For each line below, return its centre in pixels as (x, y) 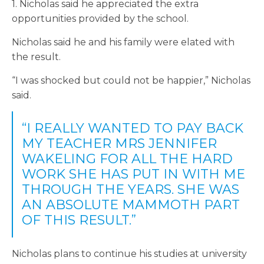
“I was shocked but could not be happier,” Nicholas (131, 81)
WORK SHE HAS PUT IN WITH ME (133, 174)
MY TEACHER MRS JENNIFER (119, 144)
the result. (36, 57)
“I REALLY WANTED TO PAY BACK (133, 128)
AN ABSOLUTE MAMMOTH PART (131, 205)
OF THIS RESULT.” (79, 220)
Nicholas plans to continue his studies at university (129, 254)
